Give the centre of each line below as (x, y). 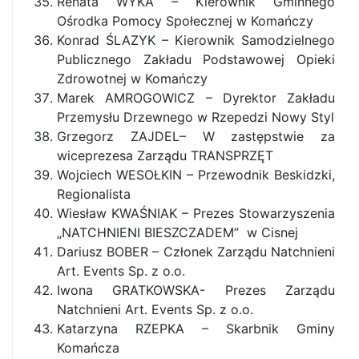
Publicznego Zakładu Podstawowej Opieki (196, 59)
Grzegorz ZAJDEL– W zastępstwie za (196, 136)
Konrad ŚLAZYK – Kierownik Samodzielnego (196, 40)
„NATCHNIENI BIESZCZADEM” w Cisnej (177, 232)
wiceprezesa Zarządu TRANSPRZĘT (165, 155)
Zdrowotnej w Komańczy (132, 79)
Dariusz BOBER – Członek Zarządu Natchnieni (196, 252)
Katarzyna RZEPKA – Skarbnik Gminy (196, 329)
